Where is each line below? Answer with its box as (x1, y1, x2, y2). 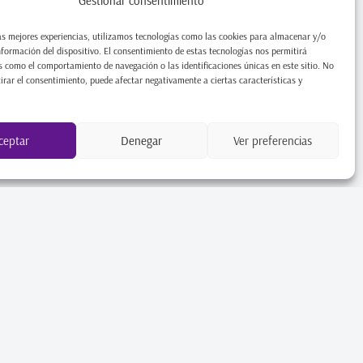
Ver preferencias (233, 132, 313, 148)
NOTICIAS (223, 292, 283, 310)
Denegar (121, 132, 163, 148)
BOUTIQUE (25, 292, 90, 310)
